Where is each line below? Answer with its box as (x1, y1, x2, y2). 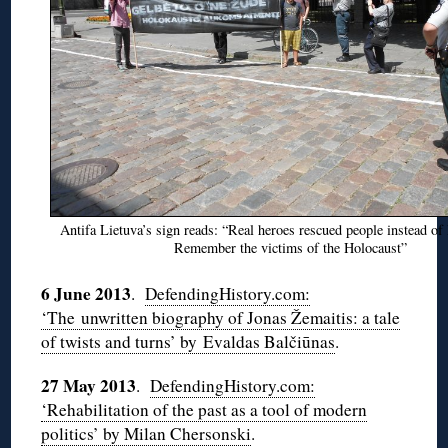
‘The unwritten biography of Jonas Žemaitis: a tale (41, 306, 401, 330)
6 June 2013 (41, 281, 132, 307)
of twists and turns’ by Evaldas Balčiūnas (41, 330, 336, 354)
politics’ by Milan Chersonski (41, 422, 252, 446)
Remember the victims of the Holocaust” (173, 238, 407, 258)
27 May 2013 (41, 373, 137, 399)
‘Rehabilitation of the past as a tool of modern (41, 398, 368, 422)
